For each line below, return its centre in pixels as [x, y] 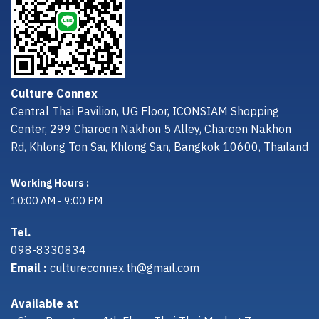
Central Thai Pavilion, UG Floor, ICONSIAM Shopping [145, 112]
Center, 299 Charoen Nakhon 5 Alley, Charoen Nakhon [151, 130]
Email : [29, 268]
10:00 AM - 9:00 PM [57, 201]
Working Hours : [50, 183]
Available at [45, 304]
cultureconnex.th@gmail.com [125, 268]
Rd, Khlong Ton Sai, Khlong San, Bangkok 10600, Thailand [159, 147]
